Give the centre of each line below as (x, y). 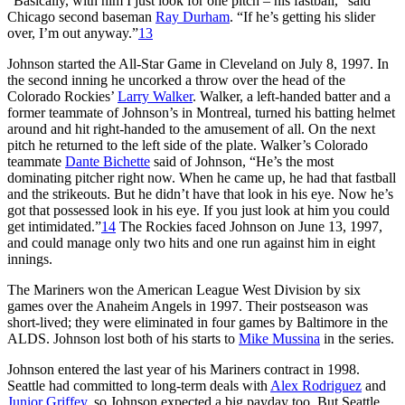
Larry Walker (155, 96)
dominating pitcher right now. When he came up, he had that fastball (202, 177)
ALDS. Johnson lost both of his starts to (123, 338)
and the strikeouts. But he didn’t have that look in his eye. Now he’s (200, 193)
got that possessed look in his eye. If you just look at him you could (198, 210)
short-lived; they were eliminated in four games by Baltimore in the (198, 322)
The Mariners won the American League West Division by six (184, 289)
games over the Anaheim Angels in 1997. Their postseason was (188, 306)
